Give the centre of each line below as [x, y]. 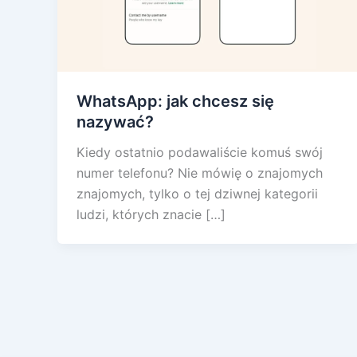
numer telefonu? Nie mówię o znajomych [200, 173]
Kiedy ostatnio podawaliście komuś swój [200, 152]
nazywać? [115, 122]
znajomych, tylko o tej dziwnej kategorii [197, 193]
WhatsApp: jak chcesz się [175, 101]
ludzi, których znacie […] [151, 214]
